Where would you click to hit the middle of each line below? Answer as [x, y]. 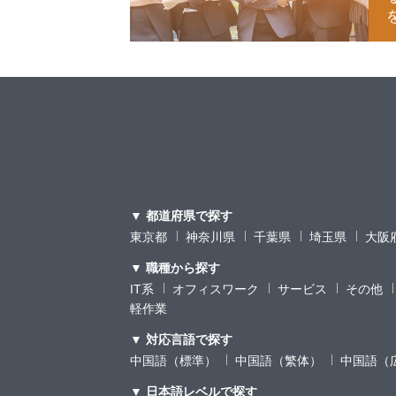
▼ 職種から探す [175, 268]
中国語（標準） [173, 361]
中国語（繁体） [278, 361]
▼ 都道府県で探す [181, 216]
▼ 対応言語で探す [181, 340]
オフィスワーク [216, 289]
